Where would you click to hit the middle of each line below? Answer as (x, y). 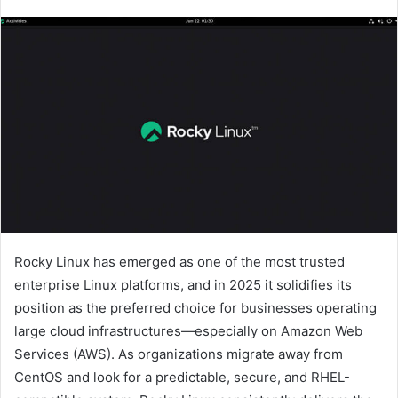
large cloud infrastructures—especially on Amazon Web (188, 330)
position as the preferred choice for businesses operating (195, 307)
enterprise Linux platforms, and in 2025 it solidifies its (183, 284)
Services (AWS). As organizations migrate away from (179, 354)
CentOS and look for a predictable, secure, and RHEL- (182, 377)
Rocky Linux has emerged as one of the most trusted (179, 261)
